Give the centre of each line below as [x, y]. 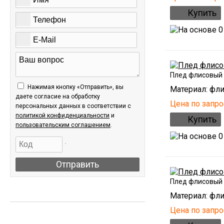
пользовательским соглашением [63, 125]
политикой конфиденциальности [62, 115]
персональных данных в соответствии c [73, 106]
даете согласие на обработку [58, 96]
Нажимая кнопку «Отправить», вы [75, 87]
